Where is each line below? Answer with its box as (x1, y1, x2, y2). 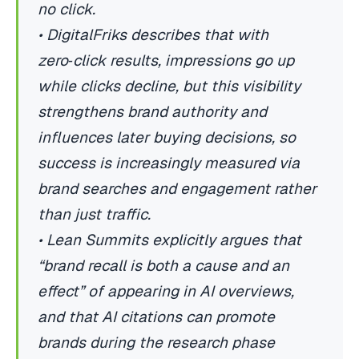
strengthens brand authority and (38, 103, 267, 121)
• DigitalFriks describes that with (38, 26, 268, 44)
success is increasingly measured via (38, 155, 300, 172)
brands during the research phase (38, 334, 275, 352)
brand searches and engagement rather (38, 180, 317, 198)
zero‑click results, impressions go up (38, 52, 294, 70)
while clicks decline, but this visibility (38, 78, 301, 95)
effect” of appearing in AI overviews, (38, 283, 294, 301)
